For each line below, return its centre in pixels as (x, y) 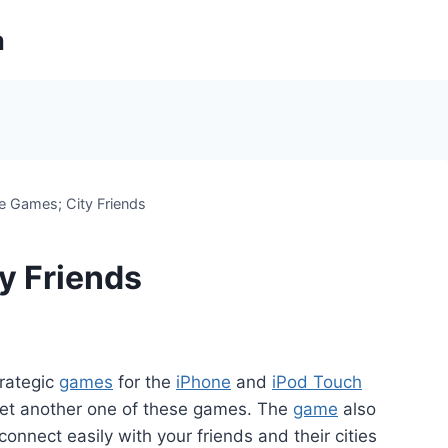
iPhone (203, 381)
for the (144, 381)
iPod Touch (317, 381)
